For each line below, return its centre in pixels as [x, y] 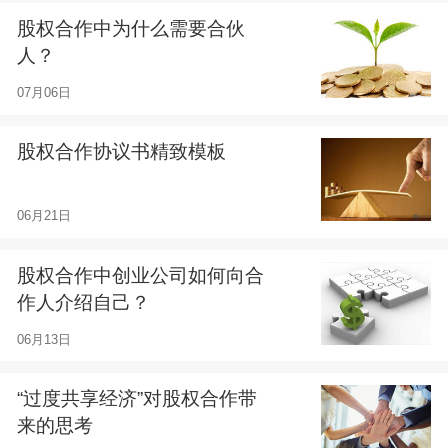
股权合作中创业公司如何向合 [140, 275]
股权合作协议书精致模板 [121, 152]
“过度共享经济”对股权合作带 [136, 399]
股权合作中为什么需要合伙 [130, 29]
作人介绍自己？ [83, 302]
